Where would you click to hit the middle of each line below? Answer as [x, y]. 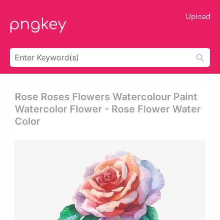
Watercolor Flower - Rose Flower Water [108, 109]
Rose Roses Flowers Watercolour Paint [106, 97]
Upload [198, 16]
